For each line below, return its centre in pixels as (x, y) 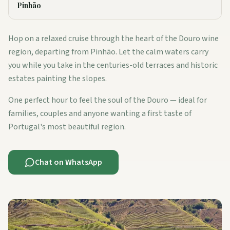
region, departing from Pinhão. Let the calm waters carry (108, 52)
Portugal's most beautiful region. (67, 127)
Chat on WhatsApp (69, 162)
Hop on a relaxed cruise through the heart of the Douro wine (113, 38)
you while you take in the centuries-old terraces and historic (113, 65)
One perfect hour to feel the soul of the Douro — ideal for (108, 100)
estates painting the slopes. (57, 78)
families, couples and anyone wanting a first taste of (100, 113)
